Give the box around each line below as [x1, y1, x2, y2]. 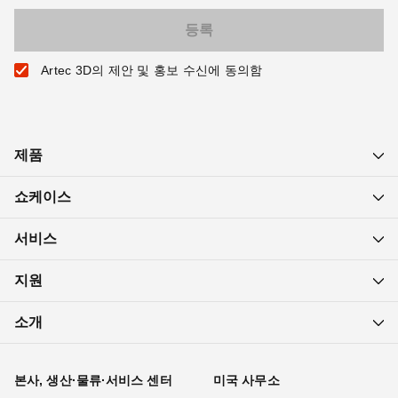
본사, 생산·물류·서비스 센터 [14, 373, 172, 387]
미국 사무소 [213, 373, 280, 387]
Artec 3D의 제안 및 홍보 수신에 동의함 [41, 63, 263, 77]
